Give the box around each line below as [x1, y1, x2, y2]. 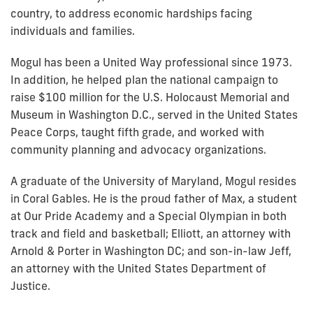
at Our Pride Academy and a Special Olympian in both [10, 208, 286, 223]
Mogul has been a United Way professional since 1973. [10, 54, 292, 69]
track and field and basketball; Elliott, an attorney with [10, 226, 291, 240]
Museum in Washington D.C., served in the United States [10, 107, 298, 122]
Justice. [10, 278, 50, 293]
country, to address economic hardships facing [10, 6, 252, 20]
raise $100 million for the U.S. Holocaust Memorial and [10, 89, 290, 104]
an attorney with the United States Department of [10, 261, 266, 275]
